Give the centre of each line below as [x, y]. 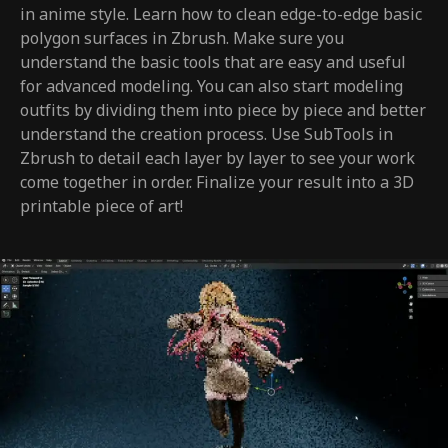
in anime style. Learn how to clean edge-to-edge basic [221, 14]
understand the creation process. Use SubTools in [206, 134]
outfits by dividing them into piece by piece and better [223, 110]
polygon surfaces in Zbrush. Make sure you [182, 38]
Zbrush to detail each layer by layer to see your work [217, 158]
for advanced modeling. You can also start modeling [211, 86]
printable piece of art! [101, 206]
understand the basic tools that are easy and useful [213, 62]
